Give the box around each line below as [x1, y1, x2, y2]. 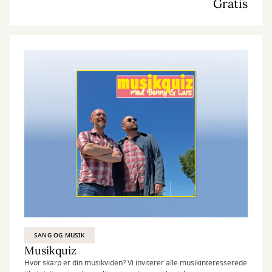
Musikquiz [24, 243, 76, 257]
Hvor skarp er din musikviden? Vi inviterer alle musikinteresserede [24, 257, 247, 268]
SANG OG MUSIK [34, 231, 85, 240]
